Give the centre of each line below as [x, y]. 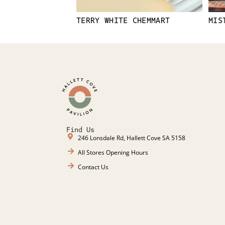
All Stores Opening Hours [113, 152]
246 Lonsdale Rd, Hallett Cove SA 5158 [131, 138]
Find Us [80, 129]
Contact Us [93, 167]
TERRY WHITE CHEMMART [123, 20]
